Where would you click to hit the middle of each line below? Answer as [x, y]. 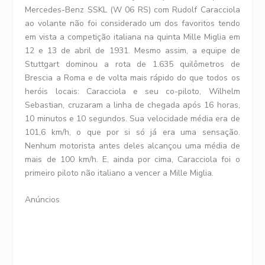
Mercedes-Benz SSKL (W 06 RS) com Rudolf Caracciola [132, 9]
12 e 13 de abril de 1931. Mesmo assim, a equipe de [132, 50]
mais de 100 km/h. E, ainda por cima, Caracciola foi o [132, 159]
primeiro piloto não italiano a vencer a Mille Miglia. [119, 173]
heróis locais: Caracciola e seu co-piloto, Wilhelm [132, 91]
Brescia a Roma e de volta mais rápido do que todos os [132, 77]
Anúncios [43, 200]
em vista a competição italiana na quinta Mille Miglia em [132, 37]
